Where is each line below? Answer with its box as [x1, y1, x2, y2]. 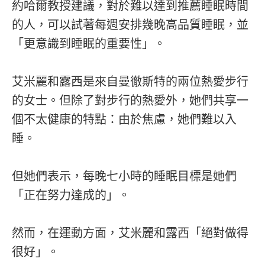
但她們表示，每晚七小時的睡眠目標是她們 [12, 169, 237, 183]
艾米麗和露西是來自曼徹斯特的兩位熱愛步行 [12, 75, 248, 88]
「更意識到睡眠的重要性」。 [12, 37, 166, 50]
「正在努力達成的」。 [12, 188, 130, 202]
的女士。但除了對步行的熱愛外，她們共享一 [12, 93, 248, 107]
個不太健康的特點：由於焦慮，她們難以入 [12, 112, 237, 126]
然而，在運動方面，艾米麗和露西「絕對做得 [12, 226, 248, 240]
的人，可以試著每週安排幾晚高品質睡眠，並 [12, 18, 248, 31]
